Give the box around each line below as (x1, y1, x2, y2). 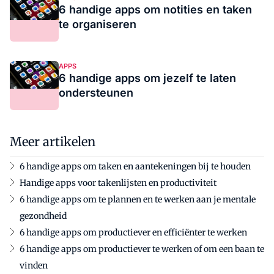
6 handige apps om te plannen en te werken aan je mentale (20, 194, 256, 205)
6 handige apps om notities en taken (59, 3, 252, 16)
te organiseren (59, 18, 136, 31)
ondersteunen (59, 86, 133, 99)
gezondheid (20, 210, 67, 221)
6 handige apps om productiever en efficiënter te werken (20, 227, 247, 238)
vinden (20, 260, 48, 271)
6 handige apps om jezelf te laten (59, 72, 236, 84)
